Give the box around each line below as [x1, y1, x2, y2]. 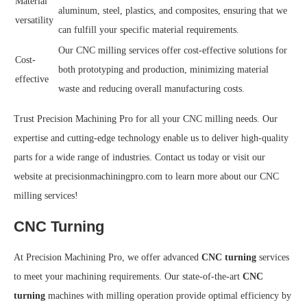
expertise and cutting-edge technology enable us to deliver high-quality [14, 133, 288, 143]
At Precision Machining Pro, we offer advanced [14, 252, 201, 262]
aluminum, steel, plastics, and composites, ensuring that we [58, 5, 287, 16]
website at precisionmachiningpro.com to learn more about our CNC [14, 171, 279, 182]
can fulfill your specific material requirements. [58, 25, 239, 35]
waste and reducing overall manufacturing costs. [58, 84, 245, 94]
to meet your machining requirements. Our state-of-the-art [14, 271, 243, 282]
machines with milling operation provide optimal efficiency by [45, 291, 291, 301]
